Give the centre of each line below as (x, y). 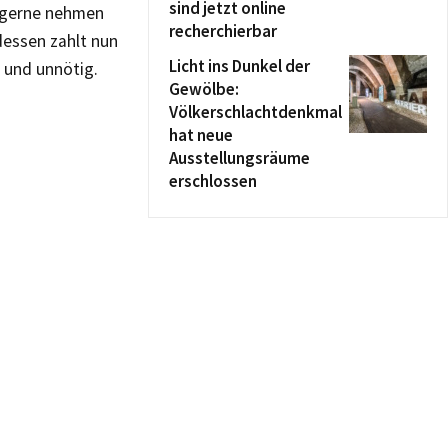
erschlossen (213, 181)
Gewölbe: (204, 89)
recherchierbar (223, 31)
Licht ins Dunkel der (239, 66)
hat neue (201, 135)
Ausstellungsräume (239, 158)
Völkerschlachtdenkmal (255, 112)
